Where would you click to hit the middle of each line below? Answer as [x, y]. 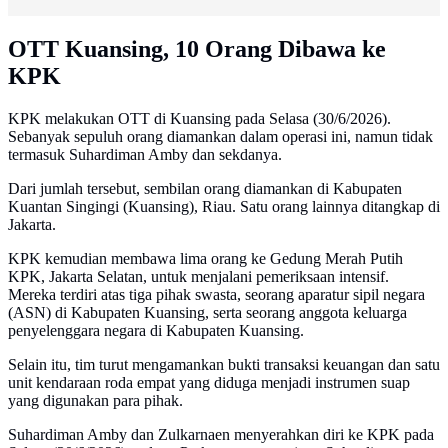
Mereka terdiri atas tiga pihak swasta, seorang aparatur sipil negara [216, 295]
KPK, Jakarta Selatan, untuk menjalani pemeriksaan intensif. [198, 277]
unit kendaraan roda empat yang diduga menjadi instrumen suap [209, 383]
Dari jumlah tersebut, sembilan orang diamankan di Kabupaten [205, 189]
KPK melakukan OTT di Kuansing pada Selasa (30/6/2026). [199, 119]
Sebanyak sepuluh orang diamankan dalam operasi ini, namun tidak [220, 137]
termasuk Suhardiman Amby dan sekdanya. [145, 155]
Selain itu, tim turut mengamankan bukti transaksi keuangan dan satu [224, 365]
